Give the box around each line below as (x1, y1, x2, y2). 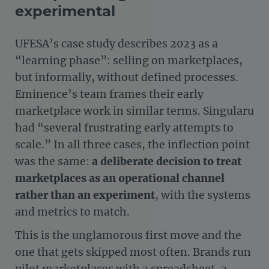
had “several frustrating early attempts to (15, 121, 234, 134)
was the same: (15, 155, 92, 168)
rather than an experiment (15, 189, 155, 202)
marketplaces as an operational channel (15, 172, 225, 185)
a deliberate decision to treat (92, 155, 241, 168)
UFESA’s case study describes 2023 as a (15, 37, 218, 50)
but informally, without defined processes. (15, 71, 238, 84)
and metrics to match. (15, 205, 130, 219)
